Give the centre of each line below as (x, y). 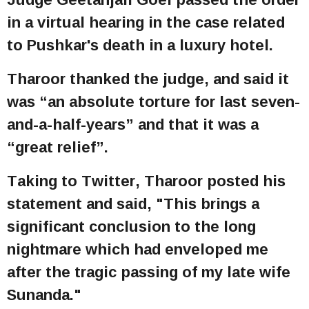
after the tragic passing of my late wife (149, 272)
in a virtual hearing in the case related (146, 22)
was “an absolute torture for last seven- (153, 101)
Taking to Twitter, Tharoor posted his (146, 181)
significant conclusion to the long (131, 227)
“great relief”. (58, 147)
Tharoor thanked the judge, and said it (148, 78)
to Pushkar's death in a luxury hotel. (140, 44)
